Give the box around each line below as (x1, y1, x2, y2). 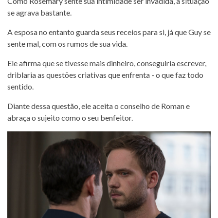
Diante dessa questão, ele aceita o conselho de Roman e (7, 101, 190, 110)
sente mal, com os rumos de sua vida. (7, 38, 127, 48)
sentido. (7, 81, 34, 91)
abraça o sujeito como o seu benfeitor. (7, 112, 133, 122)
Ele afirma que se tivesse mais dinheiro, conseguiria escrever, (7, 58, 206, 68)
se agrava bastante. (7, 7, 72, 17)
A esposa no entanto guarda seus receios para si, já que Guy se (7, 27, 211, 36)
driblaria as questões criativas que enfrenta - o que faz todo (7, 70, 203, 79)
